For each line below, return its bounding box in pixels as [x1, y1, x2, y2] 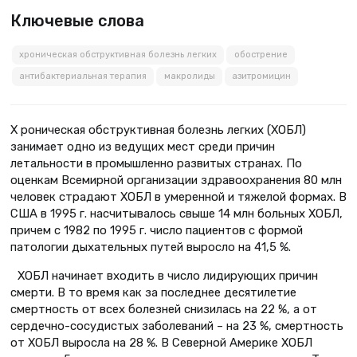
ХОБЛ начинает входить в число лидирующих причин [10, 268, 318, 283]
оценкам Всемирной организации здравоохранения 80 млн [10, 173, 342, 188]
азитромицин [232, 71, 292, 82]
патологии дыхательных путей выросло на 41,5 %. [10, 240, 291, 255]
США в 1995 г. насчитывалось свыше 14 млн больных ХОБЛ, [10, 206, 343, 222]
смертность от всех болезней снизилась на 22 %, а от [10, 301, 317, 316]
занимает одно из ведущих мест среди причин [10, 139, 275, 155]
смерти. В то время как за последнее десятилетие [10, 284, 296, 300]
